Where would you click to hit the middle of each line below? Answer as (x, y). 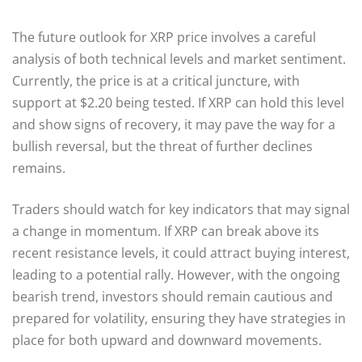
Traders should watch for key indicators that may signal (181, 209)
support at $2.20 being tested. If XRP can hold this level (178, 102)
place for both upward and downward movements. (167, 340)
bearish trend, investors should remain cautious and (173, 296)
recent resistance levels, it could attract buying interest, (181, 253)
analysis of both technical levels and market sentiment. (179, 59)
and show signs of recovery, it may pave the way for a (174, 124)
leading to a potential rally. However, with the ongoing (176, 274)
